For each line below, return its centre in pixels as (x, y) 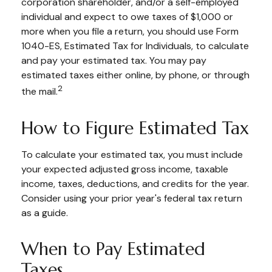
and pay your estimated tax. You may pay (114, 61)
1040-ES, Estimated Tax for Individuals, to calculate (135, 46)
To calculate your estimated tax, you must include (132, 154)
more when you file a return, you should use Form (130, 32)
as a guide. (45, 212)
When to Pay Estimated (113, 249)
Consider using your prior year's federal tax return (132, 198)
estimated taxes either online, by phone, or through (135, 75)
